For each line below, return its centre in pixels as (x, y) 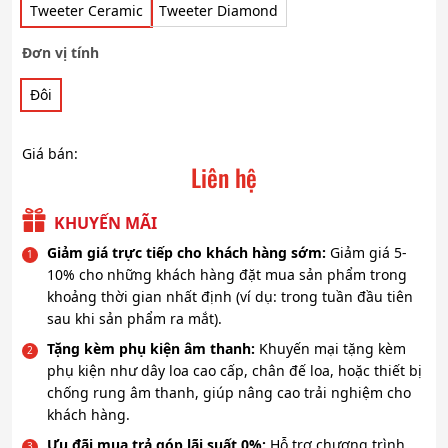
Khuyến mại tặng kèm (332, 349)
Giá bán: (50, 154)
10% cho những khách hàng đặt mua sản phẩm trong (227, 274)
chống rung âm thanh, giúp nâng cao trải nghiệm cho (229, 393)
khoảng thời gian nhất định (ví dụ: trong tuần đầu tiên (230, 296)
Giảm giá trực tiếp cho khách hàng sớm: (188, 252)
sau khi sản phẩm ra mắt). (134, 318)
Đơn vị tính (60, 52)
